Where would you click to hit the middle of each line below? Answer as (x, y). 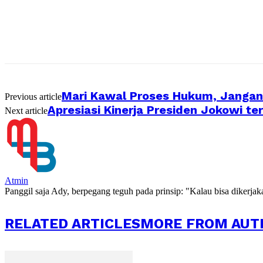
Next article (26, 110)
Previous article (33, 96)
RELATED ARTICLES (73, 223)
